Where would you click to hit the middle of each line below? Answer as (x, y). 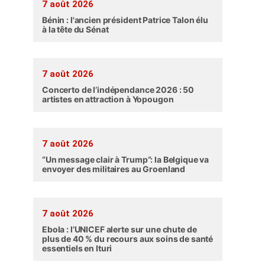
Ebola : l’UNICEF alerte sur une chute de (119, 230)
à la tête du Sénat (75, 30)
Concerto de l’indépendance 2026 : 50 (118, 90)
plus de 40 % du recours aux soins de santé (128, 239)
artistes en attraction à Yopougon (108, 99)
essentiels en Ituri (77, 248)
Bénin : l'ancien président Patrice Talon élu (125, 20)
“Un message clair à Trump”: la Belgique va (126, 160)
